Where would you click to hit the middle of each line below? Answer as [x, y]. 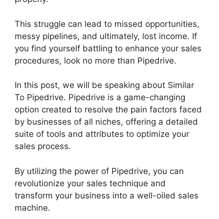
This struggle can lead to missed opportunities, [107, 24]
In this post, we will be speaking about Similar [104, 85]
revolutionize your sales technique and [90, 183]
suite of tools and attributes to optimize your [102, 134]
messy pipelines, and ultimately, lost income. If [106, 36]
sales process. [43, 146]
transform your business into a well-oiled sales [107, 195]
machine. [33, 208]
